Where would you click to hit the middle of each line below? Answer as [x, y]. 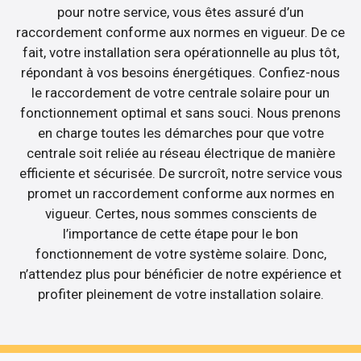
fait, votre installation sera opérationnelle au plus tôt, [180, 52]
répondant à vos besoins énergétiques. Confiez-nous [180, 72]
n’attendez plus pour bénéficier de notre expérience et [180, 274]
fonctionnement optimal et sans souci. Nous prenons [180, 112]
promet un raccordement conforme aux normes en [180, 193]
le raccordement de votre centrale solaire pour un [180, 92]
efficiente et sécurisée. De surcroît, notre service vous [180, 173]
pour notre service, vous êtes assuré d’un [180, 12]
